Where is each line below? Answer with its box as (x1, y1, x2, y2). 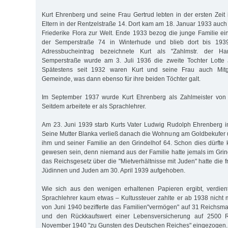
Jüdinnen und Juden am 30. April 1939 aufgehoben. (42, 166, 185, 174)
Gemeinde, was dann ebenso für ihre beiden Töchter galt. (42, 75, 201, 82)
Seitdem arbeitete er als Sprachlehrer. (42, 102, 146, 110)
